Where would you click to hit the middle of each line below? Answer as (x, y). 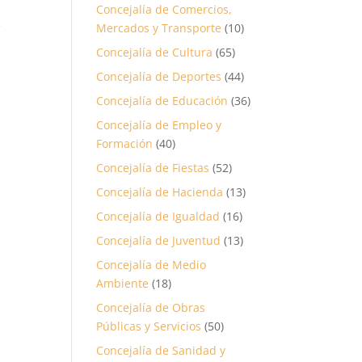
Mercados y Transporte (159, 28)
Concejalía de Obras (151, 307)
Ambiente (123, 283)
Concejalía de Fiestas (153, 168)
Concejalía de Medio (152, 265)
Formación (125, 143)
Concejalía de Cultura (155, 52)
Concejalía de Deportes (159, 76)
